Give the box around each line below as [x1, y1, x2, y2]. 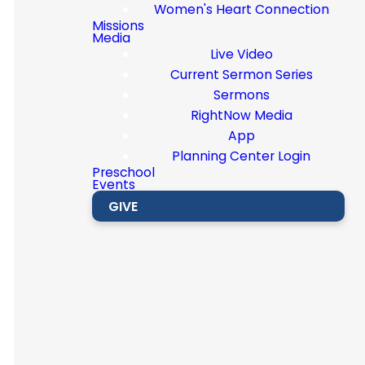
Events [92, 175, 136, 193]
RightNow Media [190, 106, 292, 124]
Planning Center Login [172, 147, 311, 165]
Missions [92, 16, 145, 34]
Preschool [92, 163, 156, 181]
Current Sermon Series [169, 65, 313, 83]
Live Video [209, 45, 273, 63]
